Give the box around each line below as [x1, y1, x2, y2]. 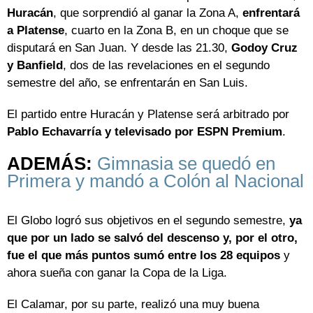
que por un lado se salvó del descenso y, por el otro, [7, 231, 298, 245]
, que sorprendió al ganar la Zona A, [53, 6, 242, 20]
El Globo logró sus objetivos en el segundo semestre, [7, 214, 289, 228]
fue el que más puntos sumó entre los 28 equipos [7, 249, 280, 263]
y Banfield [7, 59, 63, 73]
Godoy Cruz [231, 41, 298, 55]
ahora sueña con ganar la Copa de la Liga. [7, 266, 227, 280]
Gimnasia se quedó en [97, 154, 275, 174]
